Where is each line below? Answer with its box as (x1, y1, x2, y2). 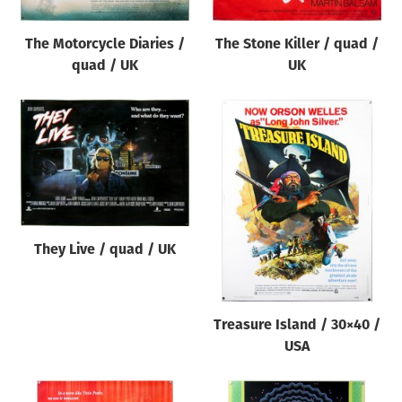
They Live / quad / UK (33, 243, 176, 258)
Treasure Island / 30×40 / (213, 319, 380, 334)
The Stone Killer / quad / (214, 38, 379, 53)
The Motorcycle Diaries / (24, 38, 185, 53)
